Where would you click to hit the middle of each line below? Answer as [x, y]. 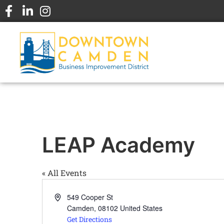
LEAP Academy [118, 145]
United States [141, 208]
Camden [81, 208]
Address [67, 197]
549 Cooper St [90, 197]
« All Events [64, 173]
